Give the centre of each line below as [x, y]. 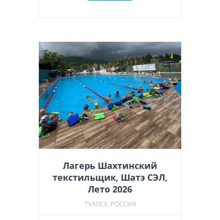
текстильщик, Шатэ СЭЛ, [110, 177]
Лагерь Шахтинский [110, 165]
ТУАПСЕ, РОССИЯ [110, 204]
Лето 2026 [110, 189]
